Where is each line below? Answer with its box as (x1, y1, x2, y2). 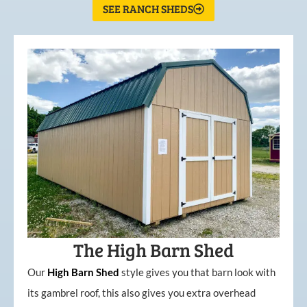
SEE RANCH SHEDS (103, 1, 193, 16)
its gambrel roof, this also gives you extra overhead (27, 286, 256, 299)
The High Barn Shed (73, 237, 234, 263)
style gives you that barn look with (121, 266, 275, 279)
